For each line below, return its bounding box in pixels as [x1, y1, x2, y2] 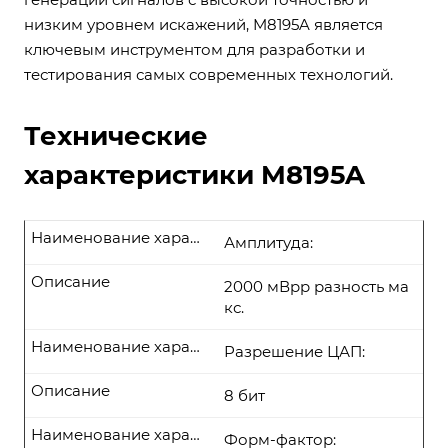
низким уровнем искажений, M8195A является [24, 15, 383, 34]
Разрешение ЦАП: [224, 342, 365, 361]
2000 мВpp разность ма [224, 277, 409, 296]
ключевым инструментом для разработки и [24, 40, 365, 59]
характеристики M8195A [24, 159, 365, 191]
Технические [24, 120, 208, 152]
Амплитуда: [224, 233, 313, 252]
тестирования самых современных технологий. [24, 65, 393, 84]
